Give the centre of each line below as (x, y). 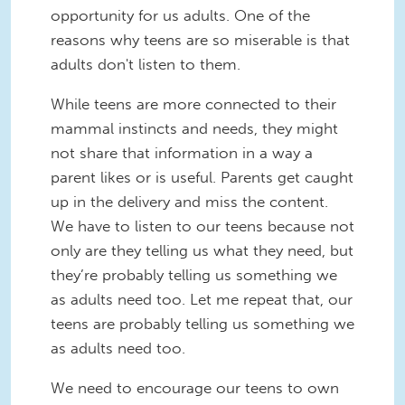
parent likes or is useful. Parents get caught (202, 178)
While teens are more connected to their (193, 104)
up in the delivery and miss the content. (189, 202)
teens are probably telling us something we (202, 324)
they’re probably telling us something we (194, 275)
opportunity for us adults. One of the (180, 16)
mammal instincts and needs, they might (194, 129)
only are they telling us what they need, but (202, 251)
